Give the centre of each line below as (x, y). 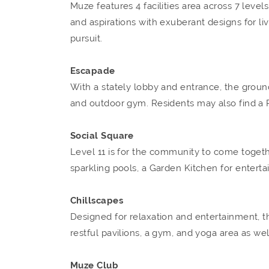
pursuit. (86, 38)
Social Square (102, 135)
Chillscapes (97, 200)
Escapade (93, 71)
